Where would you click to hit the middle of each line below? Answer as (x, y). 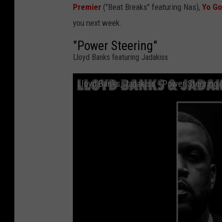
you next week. (97, 23)
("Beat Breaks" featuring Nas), (153, 7)
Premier (87, 7)
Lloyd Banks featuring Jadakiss (120, 57)
